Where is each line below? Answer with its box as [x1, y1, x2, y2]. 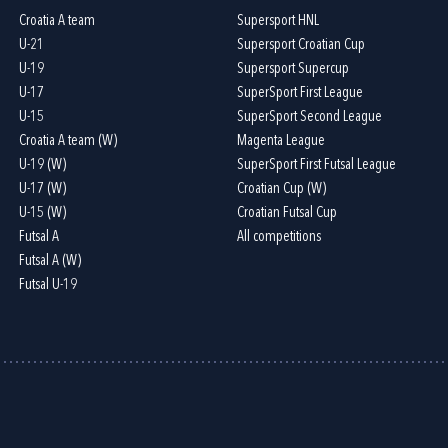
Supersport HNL [236, 13, 319, 29]
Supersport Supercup [236, 61, 349, 77]
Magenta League [236, 133, 325, 149]
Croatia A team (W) [19, 133, 118, 149]
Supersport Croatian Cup [236, 37, 365, 53]
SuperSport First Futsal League [236, 157, 396, 173]
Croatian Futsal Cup [236, 205, 337, 221]
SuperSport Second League [236, 109, 382, 125]
